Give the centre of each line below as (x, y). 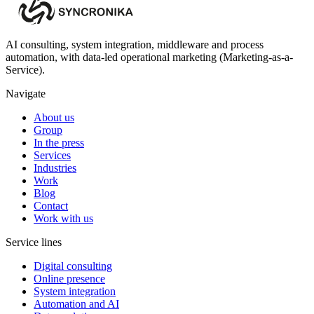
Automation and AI (76, 303)
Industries (55, 168)
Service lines (34, 242)
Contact (51, 205)
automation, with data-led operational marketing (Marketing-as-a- (149, 57)
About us (54, 117)
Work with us (63, 218)
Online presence (69, 278)
